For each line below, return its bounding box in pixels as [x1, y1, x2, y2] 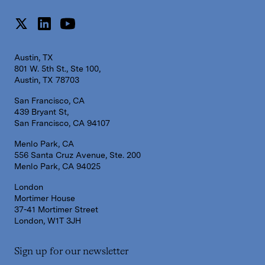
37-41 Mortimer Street [14, 205, 98, 215]
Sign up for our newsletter [14, 247, 128, 257]
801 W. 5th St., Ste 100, [14, 64, 101, 74]
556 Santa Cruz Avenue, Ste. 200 [14, 150, 141, 160]
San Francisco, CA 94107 [14, 118, 110, 128]
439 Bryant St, [14, 107, 69, 117]
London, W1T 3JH [14, 216, 81, 226]
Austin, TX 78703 [14, 75, 79, 85]
